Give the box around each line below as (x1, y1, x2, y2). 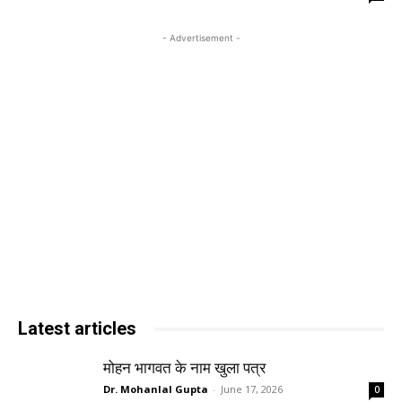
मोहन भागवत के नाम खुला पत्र (103, 359, 266, 378)
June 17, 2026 (221, 382, 283, 397)
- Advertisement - (162, 32, 240, 44)
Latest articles (18, 318, 136, 340)
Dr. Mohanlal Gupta (103, 382, 208, 397)
